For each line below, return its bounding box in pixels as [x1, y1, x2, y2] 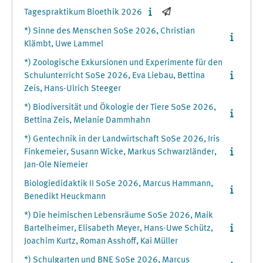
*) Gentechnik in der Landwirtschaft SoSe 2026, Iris [24, 135, 220, 144]
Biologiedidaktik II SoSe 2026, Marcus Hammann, [24, 180, 213, 188]
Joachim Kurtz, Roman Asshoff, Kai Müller [24, 237, 178, 246]
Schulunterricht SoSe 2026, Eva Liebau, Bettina [24, 72, 205, 80]
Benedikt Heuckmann [24, 193, 106, 201]
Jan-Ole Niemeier [24, 161, 88, 170]
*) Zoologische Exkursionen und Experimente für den [24, 59, 222, 68]
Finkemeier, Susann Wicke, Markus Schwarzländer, [24, 148, 217, 157]
